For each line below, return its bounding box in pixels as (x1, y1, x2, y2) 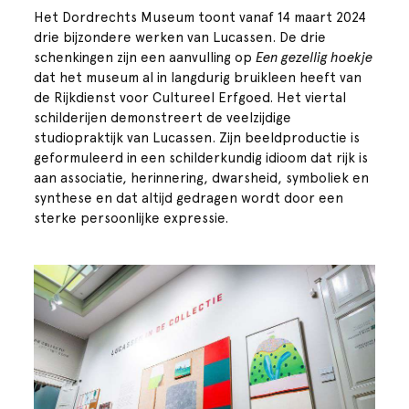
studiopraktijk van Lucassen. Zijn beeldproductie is (34, 129, 361, 146)
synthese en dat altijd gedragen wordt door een (34, 189, 344, 206)
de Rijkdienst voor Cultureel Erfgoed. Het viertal (34, 89, 347, 106)
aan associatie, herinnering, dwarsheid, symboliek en (34, 169, 370, 186)
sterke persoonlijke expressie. (34, 209, 229, 226)
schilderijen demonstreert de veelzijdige (34, 109, 292, 126)
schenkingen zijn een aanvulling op (34, 48, 257, 66)
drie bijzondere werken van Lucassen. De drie (34, 28, 327, 46)
